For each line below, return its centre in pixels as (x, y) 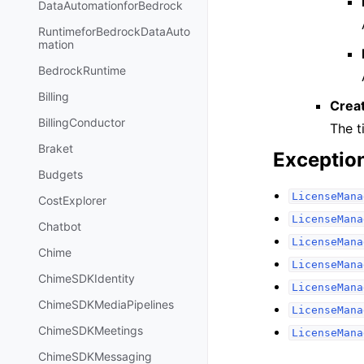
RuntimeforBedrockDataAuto (114, 32)
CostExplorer (72, 201)
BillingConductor (82, 123)
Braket (56, 149)
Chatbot (60, 227)
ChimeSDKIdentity (87, 279)
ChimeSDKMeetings (91, 331)
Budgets (61, 175)
